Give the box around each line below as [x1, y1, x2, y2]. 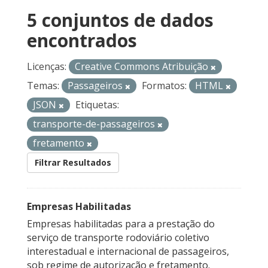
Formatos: [142, 79, 187, 93]
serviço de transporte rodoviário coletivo [27, 231, 209, 245]
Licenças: [27, 60, 66, 74]
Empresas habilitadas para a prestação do [27, 217, 215, 231]
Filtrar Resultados [35, 157, 111, 169]
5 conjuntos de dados [27, 8, 214, 33]
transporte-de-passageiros [33, 117, 157, 131]
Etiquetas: [75, 98, 119, 112]
